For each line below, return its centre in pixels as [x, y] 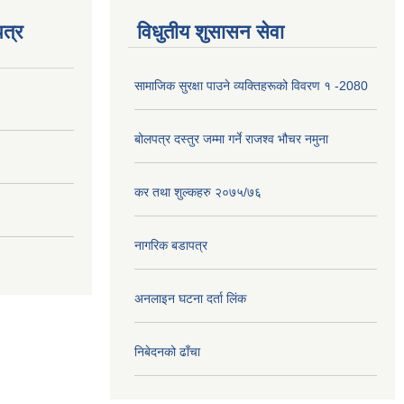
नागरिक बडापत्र [171, 245]
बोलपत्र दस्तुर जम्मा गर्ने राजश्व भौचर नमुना [231, 139]
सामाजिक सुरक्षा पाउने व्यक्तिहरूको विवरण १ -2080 [251, 86]
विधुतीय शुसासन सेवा [211, 32]
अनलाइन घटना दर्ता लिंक [190, 298]
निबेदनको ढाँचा [167, 352]
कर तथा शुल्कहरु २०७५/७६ [198, 192]
